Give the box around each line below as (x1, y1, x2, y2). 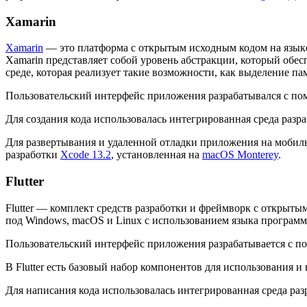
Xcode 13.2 (60, 149, 111, 161)
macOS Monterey (202, 149, 278, 161)
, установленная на (111, 149, 202, 161)
